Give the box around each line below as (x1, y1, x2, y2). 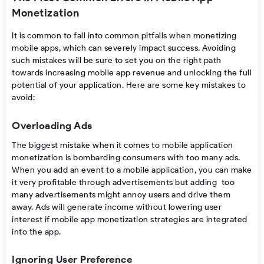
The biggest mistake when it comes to (12, 140, 162, 150)
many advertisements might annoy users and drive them (12, 189, 230, 200)
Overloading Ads (12, 119, 95, 131)
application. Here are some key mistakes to (79, 80, 246, 91)
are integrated (189, 214, 247, 225)
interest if (12, 214, 52, 225)
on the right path (153, 55, 222, 66)
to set (114, 55, 139, 66)
